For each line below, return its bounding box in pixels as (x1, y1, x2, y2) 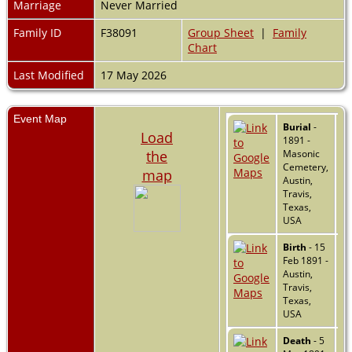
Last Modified (13, 67, 84, 82)
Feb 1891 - (283, 253, 328, 267)
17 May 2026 (101, 67, 170, 82)
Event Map (13, 112, 67, 125)
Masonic (283, 146, 320, 160)
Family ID (13, 24, 61, 40)
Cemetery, (283, 159, 328, 174)
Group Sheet (188, 24, 254, 40)
